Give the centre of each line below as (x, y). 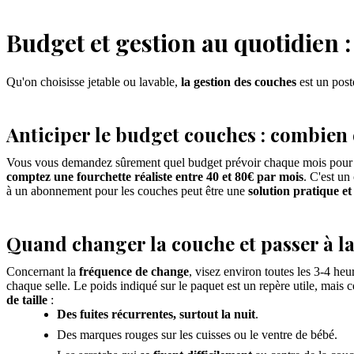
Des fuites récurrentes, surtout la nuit (156, 314)
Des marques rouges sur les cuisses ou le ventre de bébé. (197, 334)
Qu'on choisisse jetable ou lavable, (94, 81)
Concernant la (43, 271)
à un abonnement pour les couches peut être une (127, 190)
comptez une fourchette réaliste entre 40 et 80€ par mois (155, 176)
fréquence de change (134, 271)
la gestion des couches (239, 81)
